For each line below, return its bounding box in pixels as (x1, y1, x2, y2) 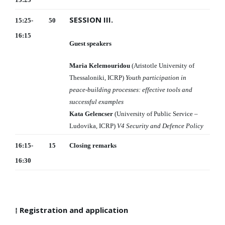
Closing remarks (69, 142, 117, 150)
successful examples (69, 98, 124, 106)
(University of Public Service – (115, 110, 198, 118)
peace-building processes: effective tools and (69, 86, 192, 94)
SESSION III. (69, 15, 113, 25)
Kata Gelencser (69, 110, 115, 118)
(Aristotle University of (132, 62, 194, 70)
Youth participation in (126, 74, 186, 82)
